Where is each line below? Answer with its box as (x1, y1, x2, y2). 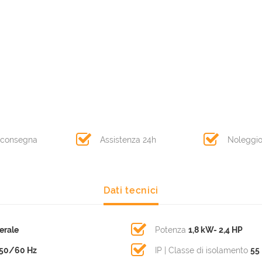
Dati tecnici (104, 185, 158, 196)
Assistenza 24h (99, 135, 156, 145)
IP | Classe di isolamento (155, 246, 250, 256)
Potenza (155, 225, 188, 235)
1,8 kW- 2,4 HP (188, 225, 243, 235)
